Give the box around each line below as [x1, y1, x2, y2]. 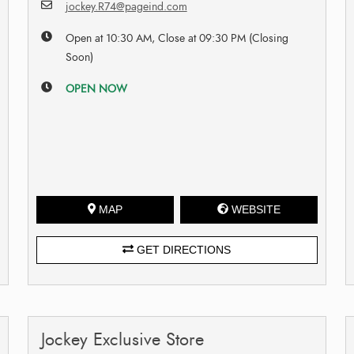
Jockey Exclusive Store [40, 326, 204, 352]
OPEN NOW [65, 81, 127, 96]
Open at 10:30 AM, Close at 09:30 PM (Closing [65, 30, 288, 46]
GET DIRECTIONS [134, 243, 232, 256]
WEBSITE [232, 202, 281, 216]
